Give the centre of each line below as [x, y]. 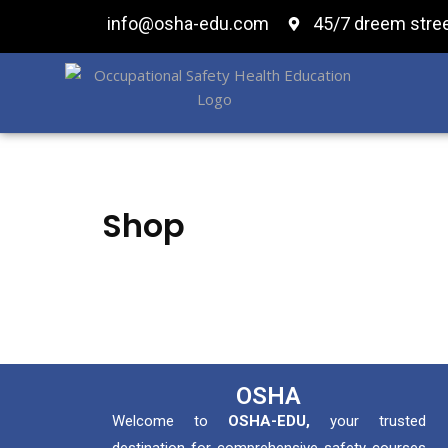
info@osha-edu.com [187, 23]
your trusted [367, 421]
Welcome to [170, 421]
